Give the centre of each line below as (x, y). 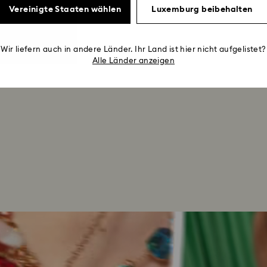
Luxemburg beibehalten (202, 9)
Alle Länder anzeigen (133, 61)
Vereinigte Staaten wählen (65, 9)
